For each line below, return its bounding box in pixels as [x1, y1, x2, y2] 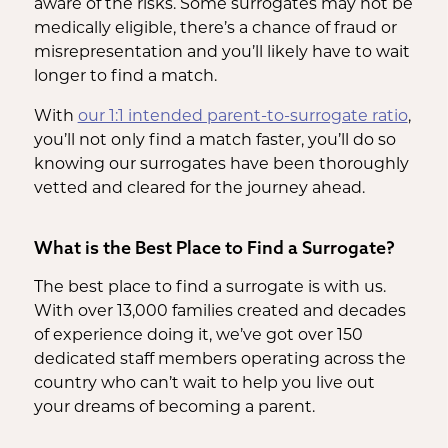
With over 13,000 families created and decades [33, 303, 406, 320]
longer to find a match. [33, 68, 217, 85]
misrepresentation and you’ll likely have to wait [33, 44, 410, 61]
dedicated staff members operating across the [33, 351, 406, 368]
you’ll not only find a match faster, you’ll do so [33, 132, 396, 149]
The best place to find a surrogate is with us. [33, 279, 386, 296]
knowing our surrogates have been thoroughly [33, 156, 409, 173]
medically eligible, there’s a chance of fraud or [33, 20, 397, 37]
